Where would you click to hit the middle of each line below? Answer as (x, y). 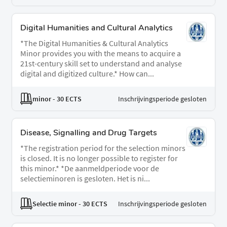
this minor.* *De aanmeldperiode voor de (90, 168)
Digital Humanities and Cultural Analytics (97, 28)
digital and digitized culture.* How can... (87, 74)
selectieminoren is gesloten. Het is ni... (85, 179)
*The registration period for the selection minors (103, 148)
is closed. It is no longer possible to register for (99, 158)
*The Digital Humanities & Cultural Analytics (94, 43)
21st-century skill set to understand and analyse (101, 64)
